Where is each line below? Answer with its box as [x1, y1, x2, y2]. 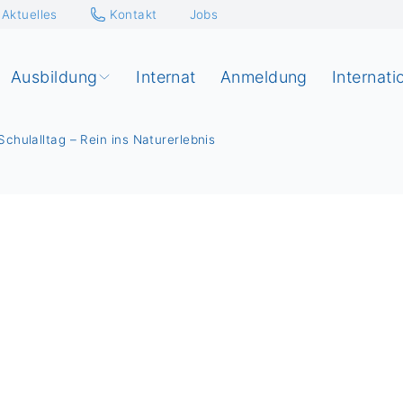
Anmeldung [219, 67, 308, 86]
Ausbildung [10, 67, 98, 86]
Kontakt [110, 6, 157, 22]
